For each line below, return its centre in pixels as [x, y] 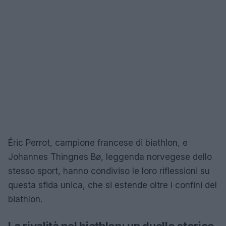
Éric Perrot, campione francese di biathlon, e [98, 143]
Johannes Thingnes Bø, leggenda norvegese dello [110, 157]
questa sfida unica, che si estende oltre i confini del [112, 185]
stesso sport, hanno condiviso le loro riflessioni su [109, 171]
